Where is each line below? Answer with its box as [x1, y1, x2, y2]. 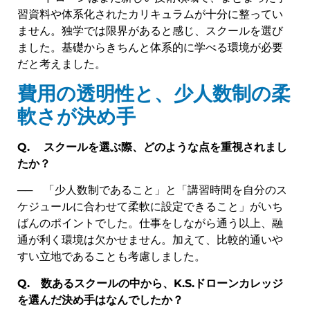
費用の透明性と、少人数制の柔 [17, 81, 291, 105]
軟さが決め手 [17, 104, 136, 128]
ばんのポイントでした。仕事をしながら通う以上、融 [17, 217, 283, 230]
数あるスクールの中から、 [30, 276, 174, 290]
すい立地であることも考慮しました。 [17, 250, 206, 264]
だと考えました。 [17, 57, 106, 71]
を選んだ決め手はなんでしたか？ [17, 293, 183, 307]
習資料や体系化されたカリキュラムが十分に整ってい [17, 7, 283, 21]
